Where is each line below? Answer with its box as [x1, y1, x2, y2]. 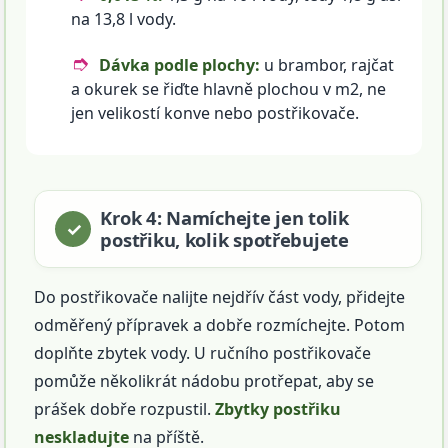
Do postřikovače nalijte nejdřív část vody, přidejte [34, 286, 406, 309]
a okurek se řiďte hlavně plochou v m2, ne [71, 78, 387, 101]
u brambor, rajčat [260, 54, 395, 77]
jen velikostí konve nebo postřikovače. [71, 102, 360, 125]
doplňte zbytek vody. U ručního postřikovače [34, 342, 372, 365]
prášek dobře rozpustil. [34, 398, 216, 421]
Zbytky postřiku [215, 398, 342, 421]
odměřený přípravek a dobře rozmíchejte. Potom [34, 314, 406, 337]
